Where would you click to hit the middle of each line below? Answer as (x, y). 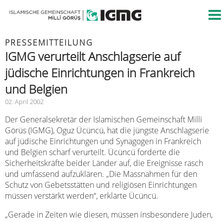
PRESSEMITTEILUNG (49, 43)
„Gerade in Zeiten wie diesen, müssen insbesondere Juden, (109, 215)
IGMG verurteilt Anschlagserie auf (93, 56)
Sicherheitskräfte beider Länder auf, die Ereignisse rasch (104, 163)
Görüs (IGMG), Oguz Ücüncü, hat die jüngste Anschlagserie (107, 130)
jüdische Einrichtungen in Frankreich (100, 73)
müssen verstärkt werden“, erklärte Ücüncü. (82, 196)
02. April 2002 (24, 102)
